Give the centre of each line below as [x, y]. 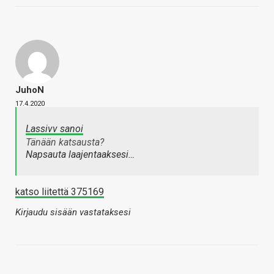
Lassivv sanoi [54, 129]
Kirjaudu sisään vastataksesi [73, 213]
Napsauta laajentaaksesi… [80, 155]
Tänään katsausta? [65, 143]
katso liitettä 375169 [60, 192]
